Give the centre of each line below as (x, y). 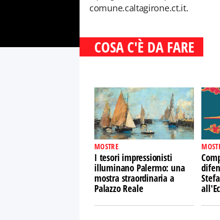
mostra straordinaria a (134, 178)
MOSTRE (106, 146)
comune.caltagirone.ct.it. (139, 8)
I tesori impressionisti (133, 158)
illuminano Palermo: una (140, 168)
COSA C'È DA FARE (144, 47)
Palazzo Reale (119, 189)
